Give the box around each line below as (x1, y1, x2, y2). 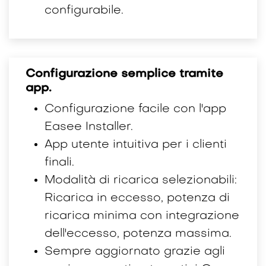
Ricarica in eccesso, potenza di (45, 192, 230, 204)
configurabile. (45, 4, 123, 17)
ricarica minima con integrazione (45, 210, 239, 222)
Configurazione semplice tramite (26, 68, 223, 80)
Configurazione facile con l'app (45, 103, 226, 115)
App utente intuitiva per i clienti (45, 138, 227, 151)
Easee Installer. (45, 121, 133, 133)
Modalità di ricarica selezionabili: (45, 174, 237, 186)
